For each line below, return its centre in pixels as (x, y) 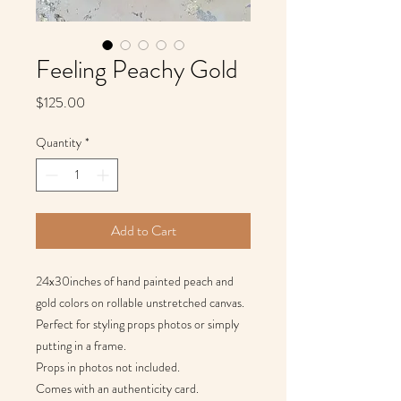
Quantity (59, 142)
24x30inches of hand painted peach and (135, 281)
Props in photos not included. (108, 367)
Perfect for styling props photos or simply (137, 324)
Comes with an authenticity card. (117, 388)
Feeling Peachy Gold (137, 69)
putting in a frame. (81, 345)
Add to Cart (143, 230)
